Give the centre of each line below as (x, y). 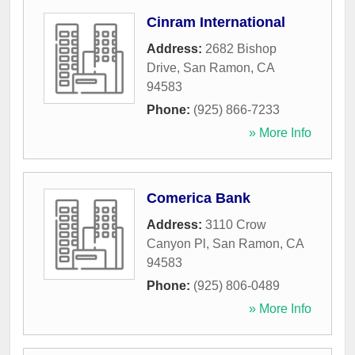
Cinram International (216, 23)
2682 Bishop (241, 49)
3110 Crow (236, 225)
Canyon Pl (176, 244)
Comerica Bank (198, 198)
